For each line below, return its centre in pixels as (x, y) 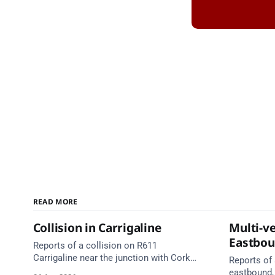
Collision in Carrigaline (97, 228)
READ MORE (55, 201)
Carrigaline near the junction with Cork (111, 258)
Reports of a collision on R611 (95, 246)
